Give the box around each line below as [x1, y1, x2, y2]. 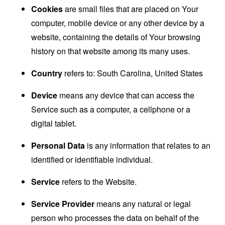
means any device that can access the [57, 89, 195, 101]
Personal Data [31, 139, 85, 151]
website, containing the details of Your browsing [31, 31, 201, 43]
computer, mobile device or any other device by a [31, 17, 205, 29]
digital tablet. [31, 117, 77, 129]
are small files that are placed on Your [63, 3, 199, 15]
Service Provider [31, 197, 95, 209]
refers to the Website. [60, 175, 137, 187]
